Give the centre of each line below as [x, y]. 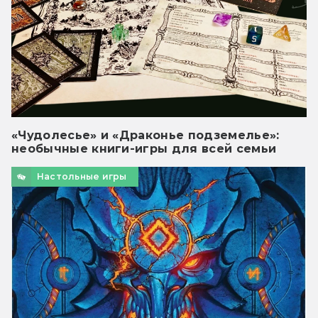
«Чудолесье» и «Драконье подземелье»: [146, 136]
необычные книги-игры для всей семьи [144, 149]
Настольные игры [82, 177]
